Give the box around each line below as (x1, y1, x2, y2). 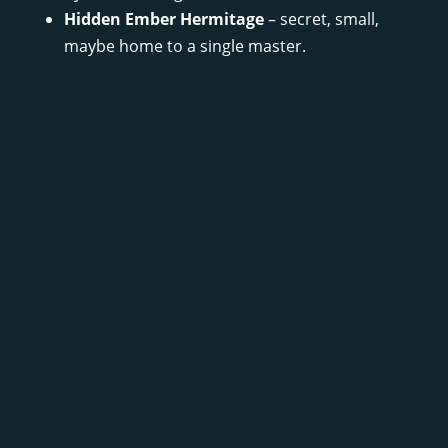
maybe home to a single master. (64, 34, 306, 57)
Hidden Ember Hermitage (64, 7, 264, 30)
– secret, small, (264, 7, 379, 30)
